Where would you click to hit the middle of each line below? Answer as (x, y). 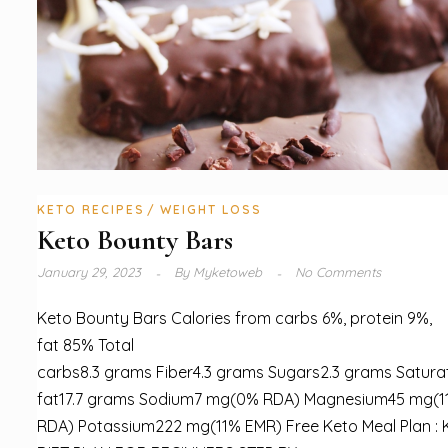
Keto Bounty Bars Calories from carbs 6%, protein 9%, (234, 317)
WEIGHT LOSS (211, 209)
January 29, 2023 (91, 271)
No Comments (338, 271)
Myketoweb (227, 271)
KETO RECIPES (91, 209)
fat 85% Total (85, 344)
